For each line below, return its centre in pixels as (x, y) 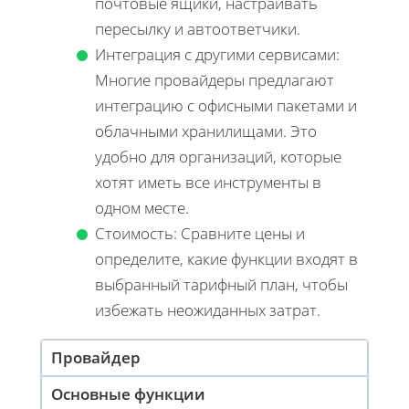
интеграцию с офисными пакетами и (226, 105)
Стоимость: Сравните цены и (200, 233)
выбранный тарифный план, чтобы (221, 284)
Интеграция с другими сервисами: (217, 54)
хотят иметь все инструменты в (208, 182)
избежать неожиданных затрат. (208, 309)
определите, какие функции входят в (226, 258)
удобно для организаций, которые (218, 156)
